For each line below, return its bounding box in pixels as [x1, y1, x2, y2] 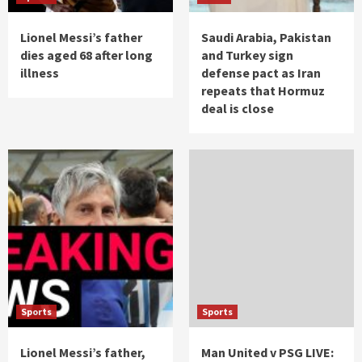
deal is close [201, 100, 274, 117]
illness [20, 65, 59, 82]
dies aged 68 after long [20, 47, 153, 64]
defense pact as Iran [201, 65, 321, 82]
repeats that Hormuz [201, 82, 325, 99]
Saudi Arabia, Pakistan [201, 29, 331, 46]
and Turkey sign [201, 47, 293, 64]
